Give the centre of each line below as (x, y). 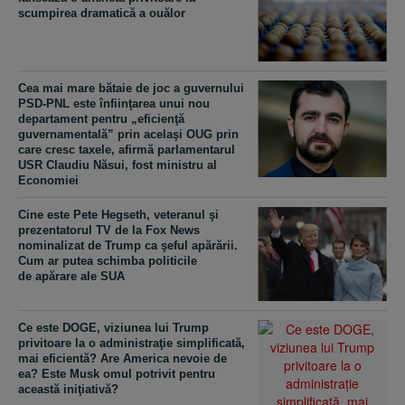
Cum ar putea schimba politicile (108, 260)
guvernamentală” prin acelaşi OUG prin (128, 134)
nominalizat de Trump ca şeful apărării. (128, 245)
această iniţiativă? (68, 390)
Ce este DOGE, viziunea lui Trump (113, 328)
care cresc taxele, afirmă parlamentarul (127, 149)
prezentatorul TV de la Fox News (109, 230)
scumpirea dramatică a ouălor (102, 14)
